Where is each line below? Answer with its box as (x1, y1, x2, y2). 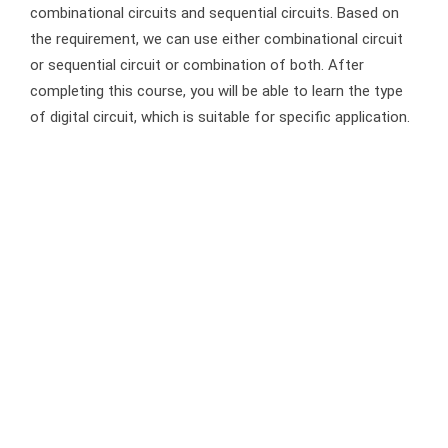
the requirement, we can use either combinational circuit (30, 30, 403, 48)
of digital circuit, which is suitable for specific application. (30, 108, 410, 126)
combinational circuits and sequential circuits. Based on (30, 4, 399, 22)
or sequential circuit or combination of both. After (30, 56, 364, 74)
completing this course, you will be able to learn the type (30, 82, 403, 100)
